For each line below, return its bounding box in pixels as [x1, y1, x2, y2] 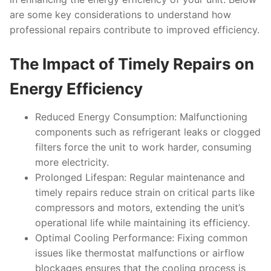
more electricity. [34, 155, 109, 168]
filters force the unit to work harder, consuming [34, 140, 252, 153]
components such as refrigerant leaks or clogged [34, 125, 261, 138]
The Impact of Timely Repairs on [10, 54, 254, 73]
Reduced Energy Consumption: [34, 110, 177, 123]
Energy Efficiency [10, 79, 143, 98]
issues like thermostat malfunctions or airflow [34, 246, 244, 259]
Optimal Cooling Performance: [34, 231, 174, 244]
